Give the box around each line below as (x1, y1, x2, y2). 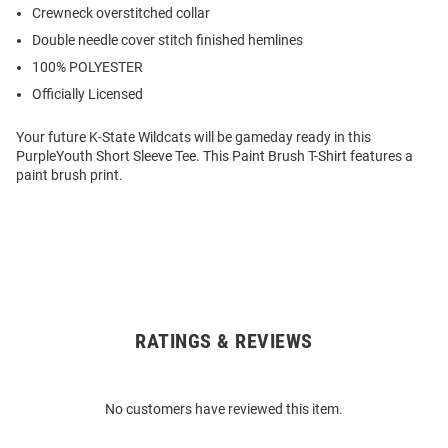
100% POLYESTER (32, 59, 143, 76)
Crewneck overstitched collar (32, 5, 210, 22)
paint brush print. (16, 167, 123, 184)
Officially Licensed (32, 86, 143, 103)
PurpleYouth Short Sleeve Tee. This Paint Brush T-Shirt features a (16, 148, 413, 165)
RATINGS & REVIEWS (135, 329, 313, 354)
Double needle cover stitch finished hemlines (32, 32, 303, 49)
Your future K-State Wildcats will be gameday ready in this (16, 129, 371, 146)
